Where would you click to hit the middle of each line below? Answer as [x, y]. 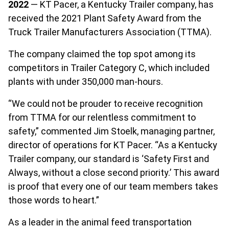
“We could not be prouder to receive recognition [106, 104]
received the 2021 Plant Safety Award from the [105, 18]
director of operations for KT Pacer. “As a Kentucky [113, 145]
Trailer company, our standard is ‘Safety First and [109, 159]
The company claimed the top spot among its [102, 54]
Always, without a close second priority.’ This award [114, 173]
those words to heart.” [54, 200]
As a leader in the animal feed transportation [100, 222]
